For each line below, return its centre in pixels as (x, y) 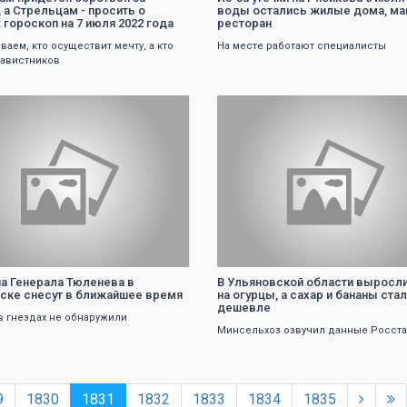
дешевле (243, 307)
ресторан (244, 24)
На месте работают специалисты (301, 46)
